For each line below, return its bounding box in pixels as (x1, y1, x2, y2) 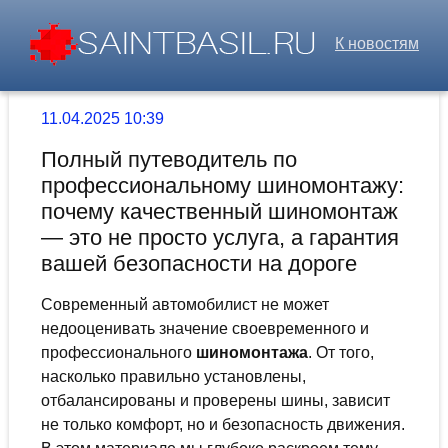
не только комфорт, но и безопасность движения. (40, 416, 405, 434)
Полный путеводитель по (40, 147, 297, 173)
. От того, (307, 344, 374, 362)
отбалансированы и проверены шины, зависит (40, 392, 390, 410)
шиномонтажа (195, 344, 308, 362)
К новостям (335, 35, 419, 52)
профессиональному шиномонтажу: (40, 173, 404, 199)
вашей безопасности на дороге (40, 251, 357, 277)
